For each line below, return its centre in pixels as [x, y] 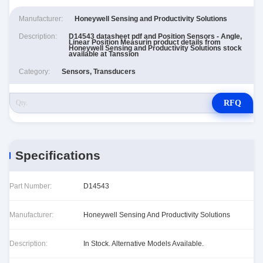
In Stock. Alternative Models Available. [144, 244]
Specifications [58, 155]
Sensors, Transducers [99, 72]
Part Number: [31, 186]
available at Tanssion [104, 54]
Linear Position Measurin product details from [145, 42]
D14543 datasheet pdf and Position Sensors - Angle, [155, 36]
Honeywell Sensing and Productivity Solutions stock [155, 48]
